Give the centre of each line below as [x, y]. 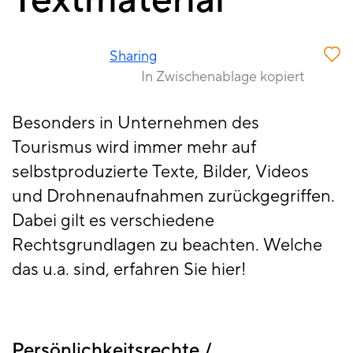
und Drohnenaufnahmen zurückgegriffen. [173, 197]
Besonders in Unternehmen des [136, 123]
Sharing [133, 57]
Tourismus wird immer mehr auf [134, 148]
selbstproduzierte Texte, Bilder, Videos [160, 172]
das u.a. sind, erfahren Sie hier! [129, 270]
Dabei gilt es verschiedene [113, 221]
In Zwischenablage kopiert [223, 77]
